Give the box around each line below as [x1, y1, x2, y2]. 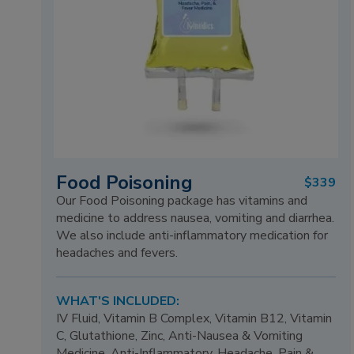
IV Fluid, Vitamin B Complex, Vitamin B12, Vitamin [56, 310, 333, 328]
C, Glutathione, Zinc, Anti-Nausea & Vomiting [56, 327, 303, 345]
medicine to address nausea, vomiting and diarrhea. [56, 209, 335, 227]
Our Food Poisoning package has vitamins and [56, 191, 308, 209]
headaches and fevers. [56, 243, 179, 262]
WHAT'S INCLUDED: [56, 292, 180, 311]
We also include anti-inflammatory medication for [56, 226, 329, 244]
